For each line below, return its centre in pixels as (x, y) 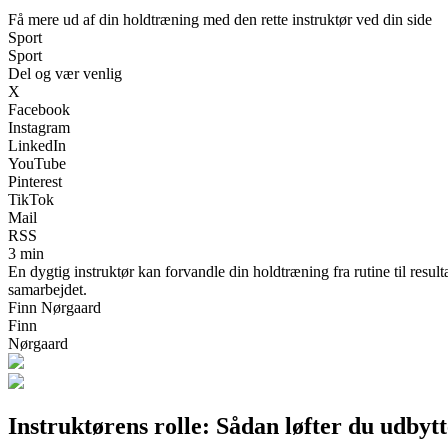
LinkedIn (37, 145)
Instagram (39, 127)
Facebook (39, 109)
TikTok (31, 199)
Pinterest (35, 181)
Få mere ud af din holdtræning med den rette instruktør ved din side (220, 19)
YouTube (37, 163)
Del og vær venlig (65, 73)
